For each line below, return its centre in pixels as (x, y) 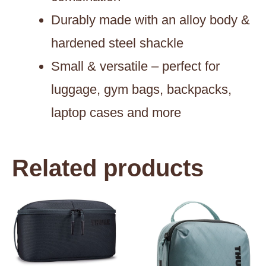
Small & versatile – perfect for (135, 66)
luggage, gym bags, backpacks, (141, 90)
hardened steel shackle (117, 43)
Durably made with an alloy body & (151, 20)
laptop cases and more (116, 113)
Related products (108, 168)
